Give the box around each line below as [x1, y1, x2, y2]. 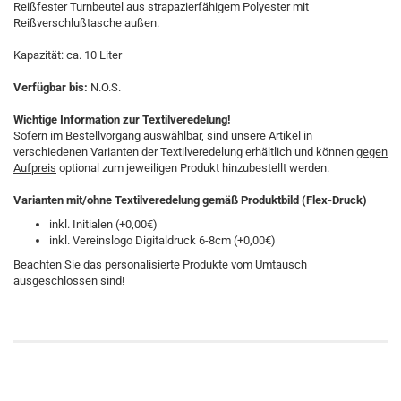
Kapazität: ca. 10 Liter [13, 48, 122, 63]
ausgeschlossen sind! [13, 274, 124, 288]
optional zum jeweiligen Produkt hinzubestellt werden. [56, 161, 329, 175]
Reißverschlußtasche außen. [13, 16, 159, 30]
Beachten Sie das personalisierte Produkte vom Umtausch [13, 258, 307, 272]
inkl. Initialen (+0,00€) [49, 218, 158, 232]
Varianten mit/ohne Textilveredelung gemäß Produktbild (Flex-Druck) [13, 193, 367, 208]
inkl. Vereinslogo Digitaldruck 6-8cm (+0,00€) [49, 234, 276, 248]
